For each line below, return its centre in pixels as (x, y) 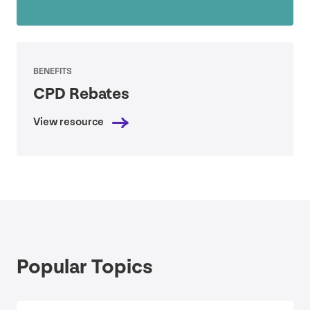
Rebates (98, 94)
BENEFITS (53, 72)
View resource (69, 122)
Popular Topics (85, 267)
